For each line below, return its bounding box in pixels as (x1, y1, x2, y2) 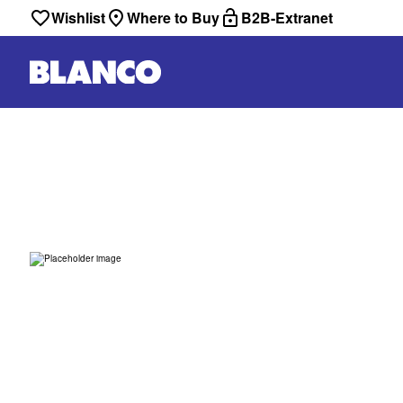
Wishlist (51, 7, 105, 28)
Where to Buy (127, 7, 219, 28)
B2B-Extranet (241, 7, 333, 28)
